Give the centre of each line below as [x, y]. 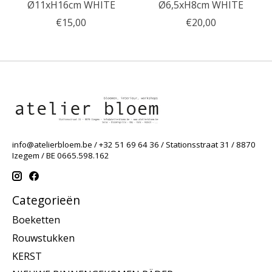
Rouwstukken [43, 238]
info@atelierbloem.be [52, 145]
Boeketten [36, 219]
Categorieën [46, 200]
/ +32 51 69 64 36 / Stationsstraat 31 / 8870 [174, 145]
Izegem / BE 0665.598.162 [61, 156]
